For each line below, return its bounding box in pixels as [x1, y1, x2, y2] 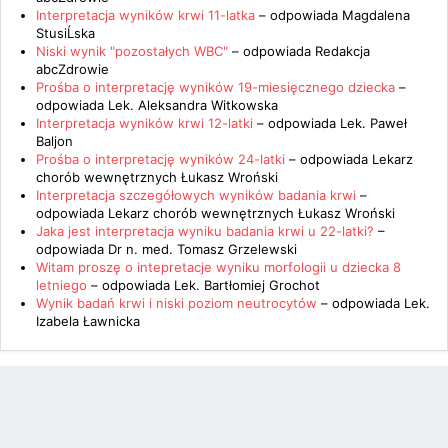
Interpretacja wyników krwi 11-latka [36, 7, 259, 23]
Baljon [36, 133, 73, 149]
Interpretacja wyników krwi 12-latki [36, 115, 253, 131]
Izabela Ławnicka [36, 313, 140, 329]
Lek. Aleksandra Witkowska [108, 97, 278, 113]
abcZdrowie [36, 61, 109, 77]
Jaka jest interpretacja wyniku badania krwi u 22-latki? [36, 223, 374, 239]
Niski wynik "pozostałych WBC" [36, 43, 228, 59]
